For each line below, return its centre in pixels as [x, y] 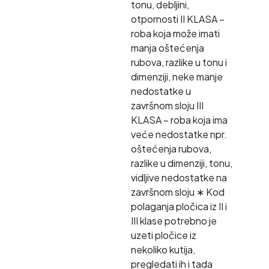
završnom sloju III [167, 105]
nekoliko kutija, [163, 249]
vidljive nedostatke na [179, 177]
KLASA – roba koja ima [179, 119]
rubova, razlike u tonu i [179, 62]
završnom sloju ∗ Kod [177, 192]
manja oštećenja [167, 47]
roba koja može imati [175, 33]
